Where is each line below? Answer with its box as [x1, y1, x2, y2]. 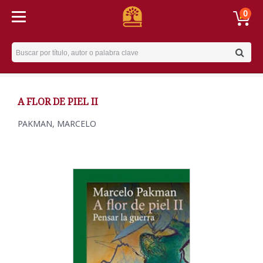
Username [11, 43, 56, 55]
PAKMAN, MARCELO [18, 118, 96, 129]
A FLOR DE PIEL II [18, 95, 98, 108]
